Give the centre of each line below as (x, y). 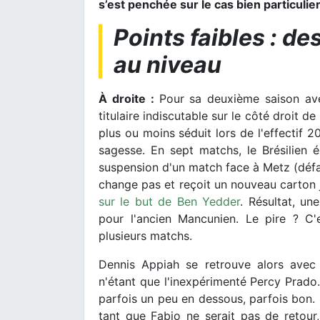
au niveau (167, 64)
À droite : (129, 98)
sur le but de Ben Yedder (170, 201)
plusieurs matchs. (145, 235)
